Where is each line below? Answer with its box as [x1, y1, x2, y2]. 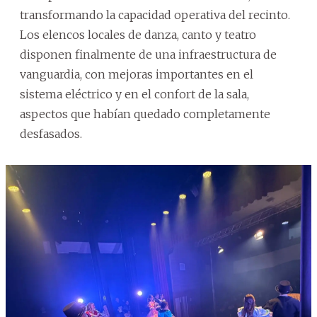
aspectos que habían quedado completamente [20, 106, 270, 121]
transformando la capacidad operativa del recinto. [20, 7, 290, 22]
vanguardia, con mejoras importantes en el [20, 67, 253, 81]
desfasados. [20, 126, 82, 141]
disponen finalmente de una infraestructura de [20, 47, 277, 62]
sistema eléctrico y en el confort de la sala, [20, 86, 249, 101]
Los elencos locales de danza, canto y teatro [20, 27, 256, 42]
